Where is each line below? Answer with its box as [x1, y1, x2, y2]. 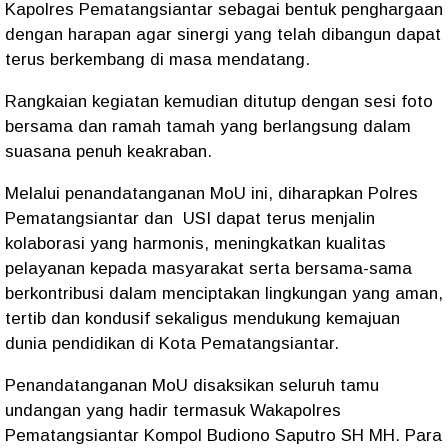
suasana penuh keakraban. [5, 142, 217, 161]
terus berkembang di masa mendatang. [5, 50, 310, 69]
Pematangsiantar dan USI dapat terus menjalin [5, 209, 375, 228]
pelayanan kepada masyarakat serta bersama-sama [5, 259, 412, 278]
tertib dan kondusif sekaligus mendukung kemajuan [5, 309, 400, 328]
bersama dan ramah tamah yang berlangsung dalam [5, 117, 411, 136]
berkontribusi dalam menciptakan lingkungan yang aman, [5, 284, 443, 303]
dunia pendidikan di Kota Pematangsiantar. [5, 334, 339, 353]
